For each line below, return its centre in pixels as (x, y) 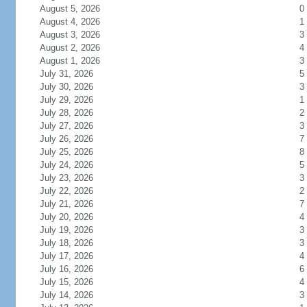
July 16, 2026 (66, 269)
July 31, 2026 (66, 74)
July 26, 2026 (66, 139)
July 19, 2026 (66, 230)
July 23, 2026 (66, 178)
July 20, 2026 (66, 217)
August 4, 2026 (70, 22)
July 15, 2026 (66, 282)
